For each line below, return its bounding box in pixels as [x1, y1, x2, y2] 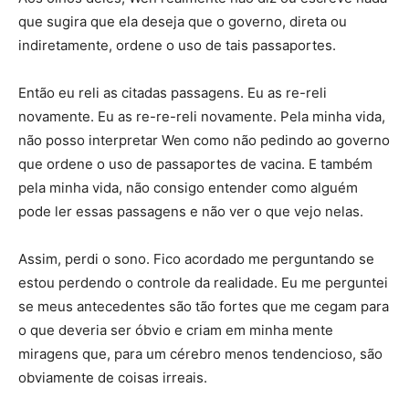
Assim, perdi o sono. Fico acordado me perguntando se [18, 250, 374, 268]
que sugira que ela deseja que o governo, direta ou [18, 13, 347, 31]
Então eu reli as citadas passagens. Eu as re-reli [18, 84, 327, 102]
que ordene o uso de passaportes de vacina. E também [18, 155, 372, 173]
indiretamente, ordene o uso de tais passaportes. [18, 37, 336, 55]
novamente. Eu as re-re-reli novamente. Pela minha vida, [18, 108, 385, 126]
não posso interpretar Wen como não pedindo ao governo [18, 131, 390, 150]
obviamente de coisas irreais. [18, 369, 207, 387]
